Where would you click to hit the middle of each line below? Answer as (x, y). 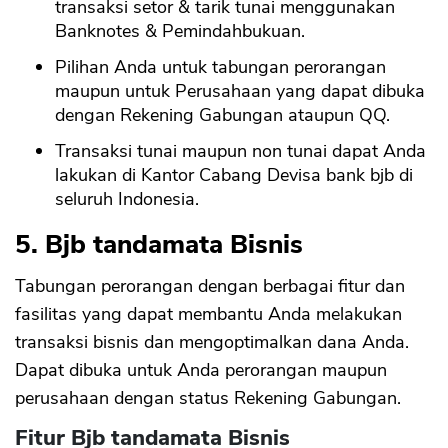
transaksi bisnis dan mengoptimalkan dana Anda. (212, 342)
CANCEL (285, 54)
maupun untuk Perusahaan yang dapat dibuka (240, 91)
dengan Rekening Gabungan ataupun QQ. (222, 115)
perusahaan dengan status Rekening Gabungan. (208, 398)
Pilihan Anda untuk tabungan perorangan (220, 67)
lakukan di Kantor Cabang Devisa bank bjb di (234, 175)
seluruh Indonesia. (127, 199)
